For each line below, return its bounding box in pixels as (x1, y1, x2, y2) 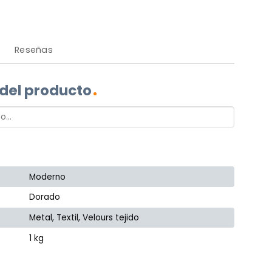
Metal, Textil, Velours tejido (29, 212, 140, 224)
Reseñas (14, 43, 53, 56)
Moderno (29, 171, 66, 183)
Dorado (29, 191, 61, 203)
